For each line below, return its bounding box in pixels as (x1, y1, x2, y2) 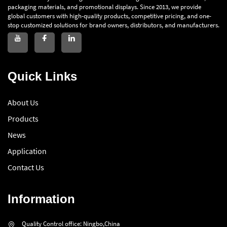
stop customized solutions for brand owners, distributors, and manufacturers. (8, 21, 219, 30)
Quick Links (8, 69, 77, 84)
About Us (8, 97, 39, 108)
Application (8, 146, 47, 157)
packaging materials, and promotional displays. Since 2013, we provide (8, 3, 201, 12)
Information (8, 192, 75, 206)
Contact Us (8, 162, 44, 173)
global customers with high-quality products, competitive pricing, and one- (8, 12, 211, 21)
